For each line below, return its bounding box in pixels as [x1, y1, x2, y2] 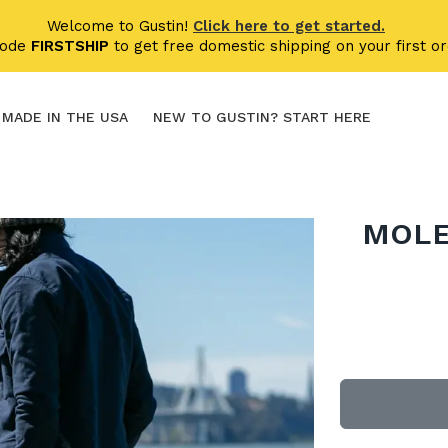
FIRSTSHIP [30, 37, 109, 55]
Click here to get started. [193, 17, 385, 35]
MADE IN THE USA [2, 109, 128, 125]
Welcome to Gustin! [47, 17, 193, 35]
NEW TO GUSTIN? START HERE [153, 109, 371, 125]
